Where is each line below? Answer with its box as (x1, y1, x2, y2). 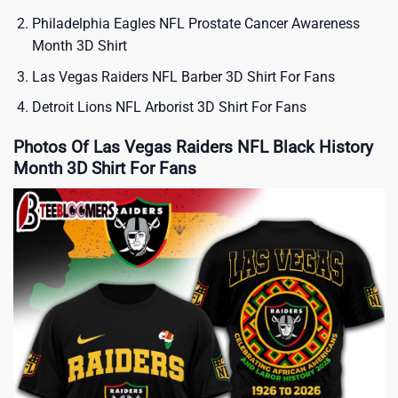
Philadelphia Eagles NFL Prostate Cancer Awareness (31, 14, 360, 32)
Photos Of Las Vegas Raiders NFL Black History (13, 136, 373, 157)
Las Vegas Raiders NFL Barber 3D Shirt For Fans (31, 68, 335, 85)
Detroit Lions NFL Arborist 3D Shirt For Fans (31, 99, 306, 116)
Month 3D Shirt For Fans (13, 157, 196, 179)
